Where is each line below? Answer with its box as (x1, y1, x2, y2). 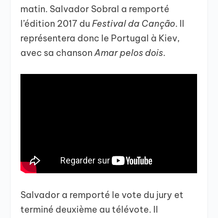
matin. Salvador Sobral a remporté (20, 3, 170, 15)
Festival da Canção (92, 18, 176, 29)
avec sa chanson (20, 47, 95, 58)
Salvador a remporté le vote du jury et (20, 189, 184, 200)
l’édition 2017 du (20, 18, 92, 29)
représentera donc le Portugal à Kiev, (20, 32, 180, 44)
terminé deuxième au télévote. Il (20, 203, 159, 215)
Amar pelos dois (94, 47, 163, 58)
